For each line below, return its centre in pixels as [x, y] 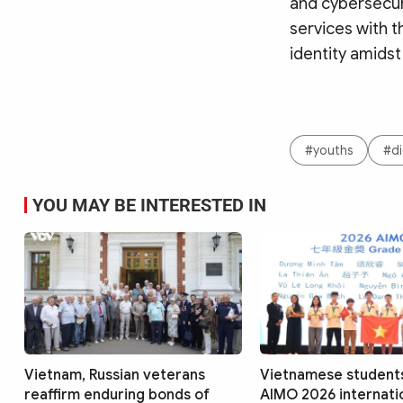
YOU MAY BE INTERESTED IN [149, 205]
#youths [329, 150]
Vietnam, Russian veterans [115, 376]
